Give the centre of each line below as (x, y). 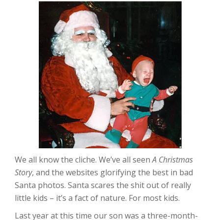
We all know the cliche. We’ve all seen (83, 160)
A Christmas (173, 160)
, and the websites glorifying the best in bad (112, 172)
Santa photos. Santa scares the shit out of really (103, 185)
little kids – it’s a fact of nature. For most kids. (97, 198)
